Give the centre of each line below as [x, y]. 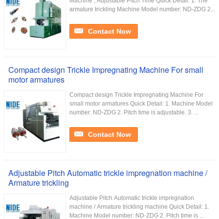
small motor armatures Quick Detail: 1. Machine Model [141, 104]
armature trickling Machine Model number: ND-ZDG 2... [142, 9]
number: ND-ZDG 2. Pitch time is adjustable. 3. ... [134, 112]
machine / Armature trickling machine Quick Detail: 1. [139, 207]
